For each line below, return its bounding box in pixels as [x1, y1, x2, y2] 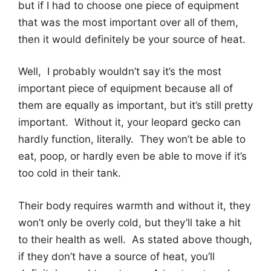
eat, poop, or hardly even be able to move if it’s [18, 150, 247, 163]
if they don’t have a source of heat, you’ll [18, 250, 215, 263]
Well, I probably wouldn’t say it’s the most [18, 65, 221, 78]
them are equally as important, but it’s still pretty [18, 99, 253, 112]
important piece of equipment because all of [18, 82, 233, 95]
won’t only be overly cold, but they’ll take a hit [18, 216, 241, 229]
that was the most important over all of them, [18, 16, 238, 28]
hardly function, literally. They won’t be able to [18, 133, 246, 146]
